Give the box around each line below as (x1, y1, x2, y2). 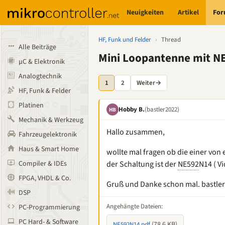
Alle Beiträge (19, 42, 56, 52)
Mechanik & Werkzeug (19, 115, 83, 125)
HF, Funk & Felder (19, 86, 71, 96)
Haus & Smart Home (19, 144, 79, 154)
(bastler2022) (145, 104, 179, 114)
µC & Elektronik (19, 57, 65, 67)
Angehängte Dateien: (106, 202, 163, 211)
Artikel (178, 7, 199, 18)
